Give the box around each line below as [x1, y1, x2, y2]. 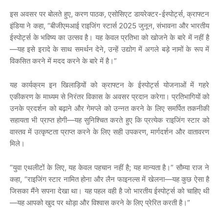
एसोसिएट [108, 9, 132, 19]
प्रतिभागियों [171, 92, 200, 102]
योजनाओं [163, 80, 186, 90]
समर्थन [74, 44, 93, 54]
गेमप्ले [87, 104, 102, 113]
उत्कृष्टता [34, 127, 58, 137]
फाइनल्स [117, 175, 140, 184]
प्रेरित [145, 198, 161, 208]
